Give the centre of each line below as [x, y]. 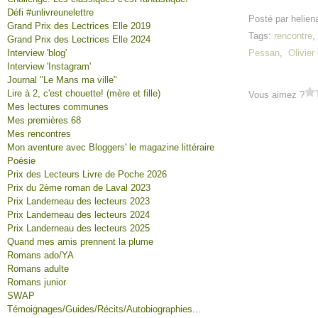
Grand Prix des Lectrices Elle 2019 [79, 26]
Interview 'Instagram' [49, 66]
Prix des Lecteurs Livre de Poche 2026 [87, 174]
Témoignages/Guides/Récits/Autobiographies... [104, 309]
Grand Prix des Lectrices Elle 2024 [79, 39]
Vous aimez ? [276, 95]
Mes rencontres [39, 134]
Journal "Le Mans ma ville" [62, 80]
